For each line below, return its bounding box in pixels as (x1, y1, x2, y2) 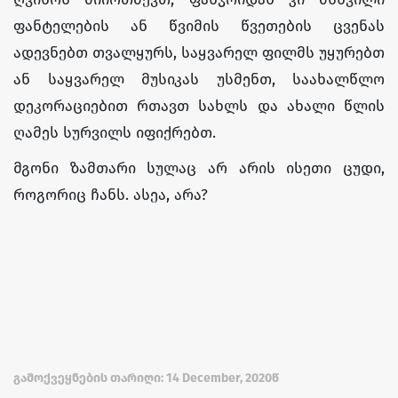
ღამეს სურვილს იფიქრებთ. (13, 123, 216, 142)
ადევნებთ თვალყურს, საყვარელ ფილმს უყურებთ (13, 44, 385, 62)
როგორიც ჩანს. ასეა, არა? (13, 186, 208, 204)
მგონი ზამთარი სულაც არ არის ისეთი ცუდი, (13, 159, 385, 178)
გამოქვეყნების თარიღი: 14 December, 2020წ (13, 370, 279, 386)
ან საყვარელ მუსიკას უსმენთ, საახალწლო (13, 70, 385, 89)
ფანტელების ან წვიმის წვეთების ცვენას (13, 17, 385, 36)
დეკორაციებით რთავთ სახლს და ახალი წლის (13, 97, 385, 115)
